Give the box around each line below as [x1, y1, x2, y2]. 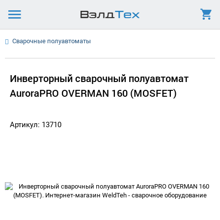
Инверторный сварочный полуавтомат [10, 72, 189, 84]
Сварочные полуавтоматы [12, 37, 91, 45]
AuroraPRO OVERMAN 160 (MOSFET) [10, 86, 177, 99]
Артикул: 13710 [10, 120, 61, 129]
